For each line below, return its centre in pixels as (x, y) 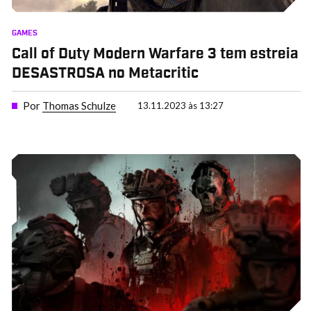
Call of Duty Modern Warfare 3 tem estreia (155, 54)
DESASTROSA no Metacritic (105, 73)
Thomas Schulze (79, 106)
